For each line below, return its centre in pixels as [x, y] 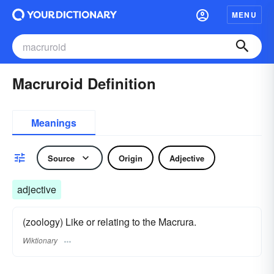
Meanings [54, 123]
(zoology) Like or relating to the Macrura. [109, 222]
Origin [131, 158]
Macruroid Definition [84, 83]
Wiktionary [40, 240]
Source [61, 158]
